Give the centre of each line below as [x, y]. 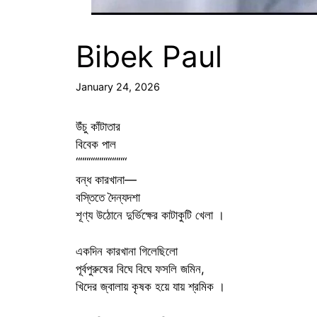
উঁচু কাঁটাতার [98, 127]
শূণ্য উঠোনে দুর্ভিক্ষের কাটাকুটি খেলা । [150, 215]
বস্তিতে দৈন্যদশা [108, 198]
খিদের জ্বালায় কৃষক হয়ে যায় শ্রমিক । [150, 286]
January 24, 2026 [118, 87]
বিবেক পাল [96, 145]
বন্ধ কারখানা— [106, 180]
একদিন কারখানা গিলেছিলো [127, 251]
